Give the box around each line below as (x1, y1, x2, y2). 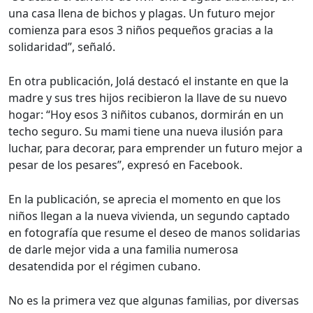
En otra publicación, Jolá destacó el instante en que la (8, 73, 289, 89)
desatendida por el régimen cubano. (8, 259, 201, 274)
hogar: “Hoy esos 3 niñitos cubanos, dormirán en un (8, 107, 284, 122)
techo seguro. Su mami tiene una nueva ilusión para (8, 124, 283, 139)
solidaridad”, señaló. (8, 39, 115, 54)
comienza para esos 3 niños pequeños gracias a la (8, 22, 273, 38)
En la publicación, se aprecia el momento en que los (8, 191, 281, 207)
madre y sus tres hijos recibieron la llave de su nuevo (8, 90, 287, 105)
